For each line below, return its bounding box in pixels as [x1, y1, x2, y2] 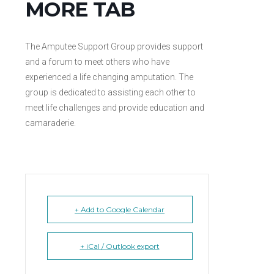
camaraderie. [24, 118, 76, 128]
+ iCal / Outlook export [80, 242, 160, 251]
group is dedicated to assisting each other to [24, 87, 196, 97]
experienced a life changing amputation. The [24, 72, 193, 82]
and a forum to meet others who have [24, 57, 169, 67]
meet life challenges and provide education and [24, 103, 204, 113]
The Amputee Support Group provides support [24, 42, 203, 51]
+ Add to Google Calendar [75, 205, 165, 214]
